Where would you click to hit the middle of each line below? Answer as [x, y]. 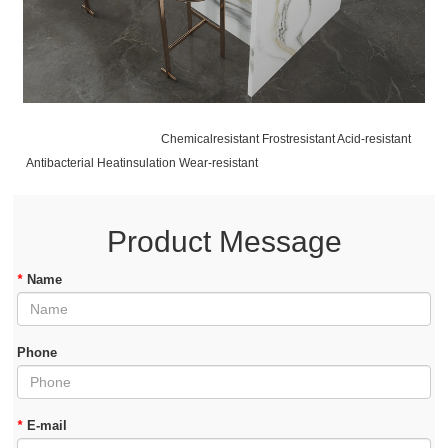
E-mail [47, 425]
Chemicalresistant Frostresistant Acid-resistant [217, 138]
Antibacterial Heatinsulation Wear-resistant [207, 162]
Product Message [224, 241]
